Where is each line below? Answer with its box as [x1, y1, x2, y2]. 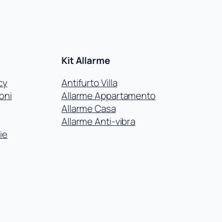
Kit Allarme [61, 54, 110, 67]
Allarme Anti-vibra [61, 114, 136, 128]
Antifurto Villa [61, 76, 117, 89]
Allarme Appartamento [61, 89, 156, 102]
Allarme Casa [61, 102, 116, 115]
